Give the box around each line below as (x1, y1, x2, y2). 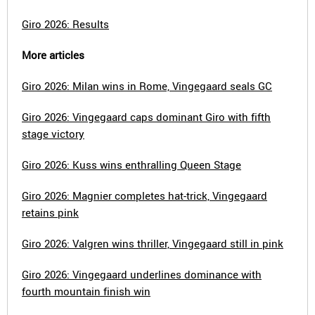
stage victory (22, 127, 84, 141)
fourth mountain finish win (22, 284, 150, 298)
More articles (22, 48, 84, 62)
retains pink (22, 205, 79, 219)
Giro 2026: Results (22, 17, 109, 31)
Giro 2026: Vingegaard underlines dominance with (22, 267, 262, 281)
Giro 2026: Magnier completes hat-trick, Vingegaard (22, 188, 267, 202)
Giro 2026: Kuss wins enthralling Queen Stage (22, 157, 241, 172)
